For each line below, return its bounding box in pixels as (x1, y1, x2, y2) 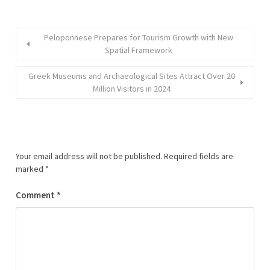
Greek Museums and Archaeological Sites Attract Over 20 (28, 71, 235, 81)
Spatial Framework (105, 45, 172, 55)
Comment (16, 189, 57, 201)
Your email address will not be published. (16, 151, 162, 162)
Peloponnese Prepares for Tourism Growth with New (44, 32, 233, 43)
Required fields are (164, 151, 233, 162)
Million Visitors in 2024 (92, 83, 171, 94)
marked (16, 163, 45, 174)
